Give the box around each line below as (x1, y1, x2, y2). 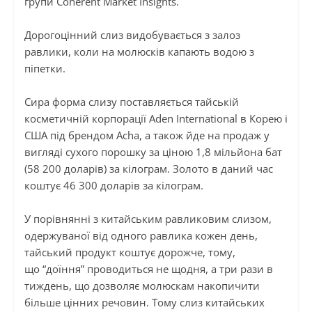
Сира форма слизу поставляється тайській (24, 95, 239, 109)
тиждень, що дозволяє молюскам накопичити (24, 279, 260, 293)
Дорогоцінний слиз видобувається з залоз (24, 28, 240, 42)
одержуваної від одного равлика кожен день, (24, 228, 258, 243)
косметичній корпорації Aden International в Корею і (24, 111, 288, 126)
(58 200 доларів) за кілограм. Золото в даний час (24, 162, 273, 176)
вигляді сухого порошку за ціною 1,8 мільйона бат (24, 145, 282, 159)
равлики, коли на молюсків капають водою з (24, 45, 254, 59)
